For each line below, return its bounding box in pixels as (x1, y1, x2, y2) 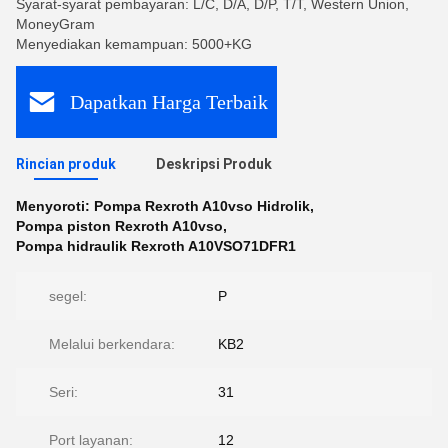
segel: (49, 288, 87, 304)
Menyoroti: (16, 198, 94, 214)
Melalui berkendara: (49, 336, 175, 352)
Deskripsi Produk (156, 156, 272, 172)
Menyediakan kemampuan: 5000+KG (16, 36, 252, 52)
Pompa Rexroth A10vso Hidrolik (94, 198, 310, 214)
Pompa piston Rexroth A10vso (16, 218, 223, 234)
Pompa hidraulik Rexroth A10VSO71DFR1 (16, 238, 296, 254)
